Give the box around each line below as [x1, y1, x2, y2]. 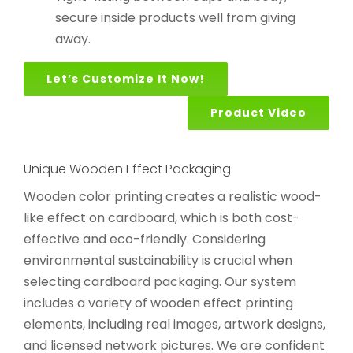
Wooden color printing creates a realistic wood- [24, 187, 321, 206]
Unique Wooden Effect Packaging [24, 160, 231, 179]
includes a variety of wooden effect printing [24, 293, 293, 312]
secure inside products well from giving [54, 9, 295, 28]
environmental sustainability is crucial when [24, 251, 292, 269]
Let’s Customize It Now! [46, 71, 205, 87]
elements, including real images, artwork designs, [24, 314, 325, 333]
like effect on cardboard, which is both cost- [24, 208, 299, 227]
